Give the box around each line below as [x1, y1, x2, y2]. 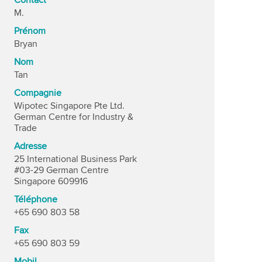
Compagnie [14, 87, 61, 99]
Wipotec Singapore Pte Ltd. [14, 100, 125, 112]
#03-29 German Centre [14, 164, 109, 176]
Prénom [14, 25, 46, 37]
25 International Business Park [14, 153, 137, 165]
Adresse [14, 140, 47, 152]
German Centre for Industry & [14, 111, 133, 123]
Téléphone [14, 194, 57, 205]
